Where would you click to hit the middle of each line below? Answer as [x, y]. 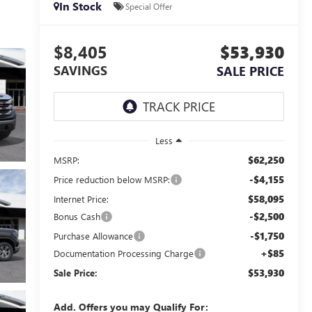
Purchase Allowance [93, 235]
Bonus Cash [77, 216]
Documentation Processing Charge [123, 253]
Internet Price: [81, 198]
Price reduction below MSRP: [111, 179]
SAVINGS [80, 71]
